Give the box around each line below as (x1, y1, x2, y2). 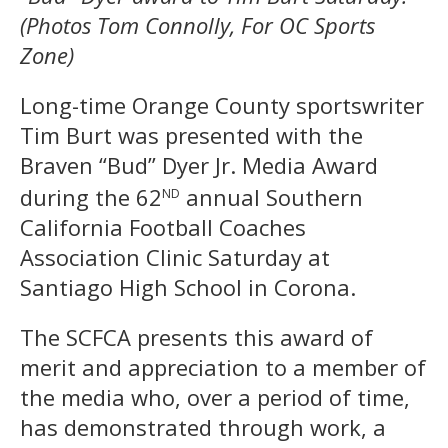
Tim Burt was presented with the (20, 119, 363, 150)
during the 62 (20, 181, 162, 212)
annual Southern (180, 181, 363, 212)
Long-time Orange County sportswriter (20, 89, 424, 120)
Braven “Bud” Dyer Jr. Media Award (20, 149, 378, 180)
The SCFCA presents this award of (20, 321, 373, 352)
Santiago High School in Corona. (20, 271, 356, 302)
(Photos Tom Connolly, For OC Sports (20, 9, 375, 40)
